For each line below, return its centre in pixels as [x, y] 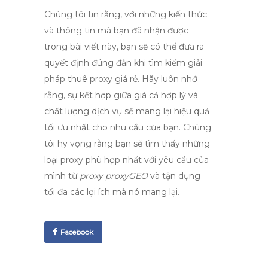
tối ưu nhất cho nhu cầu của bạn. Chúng [128, 127]
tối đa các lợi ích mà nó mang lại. [112, 192]
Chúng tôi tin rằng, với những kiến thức [126, 14]
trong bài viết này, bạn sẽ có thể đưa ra [124, 47]
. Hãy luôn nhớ [167, 79]
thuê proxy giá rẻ [103, 79]
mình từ [62, 176]
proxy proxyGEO [114, 176]
